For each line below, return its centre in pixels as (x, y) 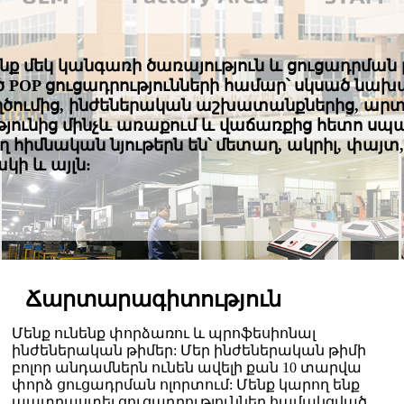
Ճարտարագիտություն (153, 300)
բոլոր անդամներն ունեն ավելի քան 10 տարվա (186, 368)
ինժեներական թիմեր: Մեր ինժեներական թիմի (188, 351)
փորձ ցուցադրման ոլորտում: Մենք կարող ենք (185, 385)
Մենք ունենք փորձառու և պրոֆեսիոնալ (163, 334)
